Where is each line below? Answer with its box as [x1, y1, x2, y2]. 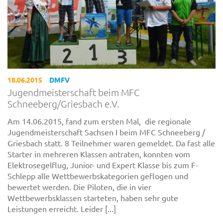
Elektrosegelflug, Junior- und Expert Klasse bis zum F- [7, 159, 198, 170]
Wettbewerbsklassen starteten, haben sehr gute [7, 192, 178, 203]
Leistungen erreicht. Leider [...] [7, 203, 116, 214]
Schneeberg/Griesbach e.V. [7, 98, 119, 110]
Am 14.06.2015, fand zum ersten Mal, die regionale [7, 115, 191, 126]
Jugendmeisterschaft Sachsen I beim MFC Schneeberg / [7, 126, 205, 137]
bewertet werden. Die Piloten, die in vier [7, 181, 151, 192]
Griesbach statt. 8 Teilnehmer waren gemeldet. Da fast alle [7, 137, 215, 148]
